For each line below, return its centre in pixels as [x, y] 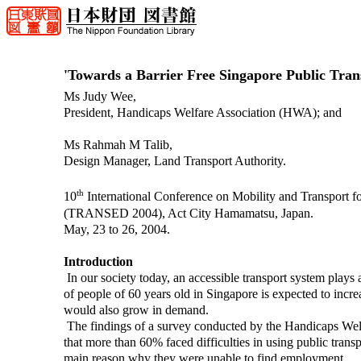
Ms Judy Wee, [100, 97]
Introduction [98, 261]
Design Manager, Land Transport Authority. [174, 161]
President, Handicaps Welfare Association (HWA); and [202, 113]
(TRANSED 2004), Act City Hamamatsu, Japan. [188, 213]
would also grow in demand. [136, 309]
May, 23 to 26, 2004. [116, 229]
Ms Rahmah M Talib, [118, 145]
